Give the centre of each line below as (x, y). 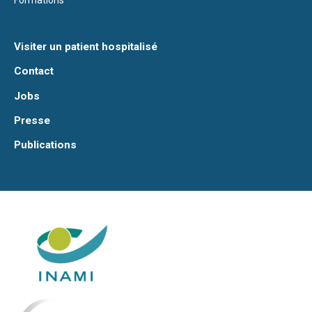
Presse (32, 120)
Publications (45, 145)
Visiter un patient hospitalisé (86, 47)
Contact (34, 71)
